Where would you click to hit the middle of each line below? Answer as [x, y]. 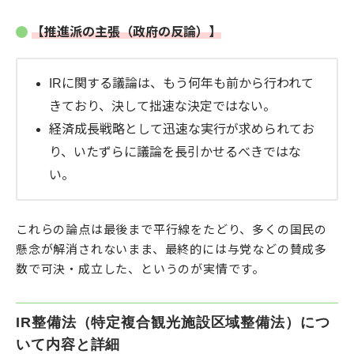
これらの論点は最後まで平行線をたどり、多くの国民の [171, 230]
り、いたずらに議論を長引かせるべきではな [175, 153]
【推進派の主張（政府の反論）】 [126, 32]
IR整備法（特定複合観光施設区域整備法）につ [173, 323]
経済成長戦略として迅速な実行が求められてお [182, 130]
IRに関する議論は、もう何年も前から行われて [181, 84]
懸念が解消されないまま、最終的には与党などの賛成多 [171, 250]
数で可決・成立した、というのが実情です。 [140, 269]
